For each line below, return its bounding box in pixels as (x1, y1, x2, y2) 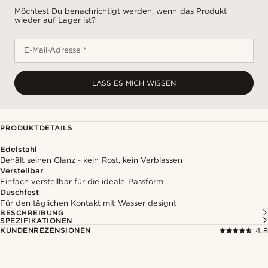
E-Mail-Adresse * (24, 45, 87, 54)
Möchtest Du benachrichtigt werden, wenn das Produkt (14, 7, 227, 16)
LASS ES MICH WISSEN (92, 78, 176, 87)
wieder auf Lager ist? (14, 16, 96, 25)
